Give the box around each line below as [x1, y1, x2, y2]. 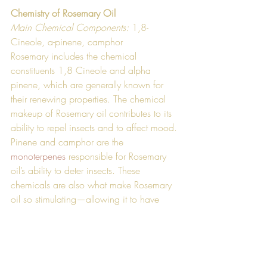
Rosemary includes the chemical [11, 49, 139, 63]
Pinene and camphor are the [11, 135, 126, 148]
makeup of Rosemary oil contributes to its [11, 106, 175, 120]
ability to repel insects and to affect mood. [11, 120, 180, 134]
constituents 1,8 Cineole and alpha [11, 63, 154, 77]
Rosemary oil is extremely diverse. [11, 235, 145, 249]
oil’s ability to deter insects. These [11, 163, 143, 177]
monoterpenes [11, 149, 66, 163]
